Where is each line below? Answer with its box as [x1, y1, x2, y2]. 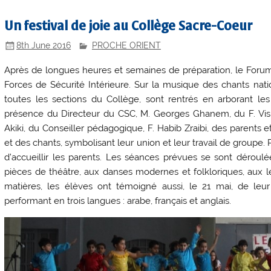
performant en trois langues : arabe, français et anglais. [4, 195, 232, 206]
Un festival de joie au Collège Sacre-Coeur [4, 19, 253, 33]
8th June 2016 [16, 40, 71, 50]
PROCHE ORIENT [91, 40, 161, 50]
